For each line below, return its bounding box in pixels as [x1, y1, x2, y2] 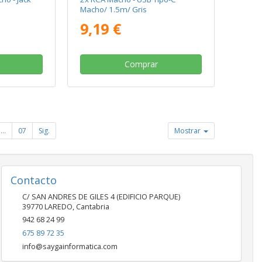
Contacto [10, 173, 57, 188]
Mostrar [174, 126, 203, 136]
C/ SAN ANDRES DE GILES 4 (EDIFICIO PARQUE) [22, 192, 180, 202]
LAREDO [44, 202, 73, 212]
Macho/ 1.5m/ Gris [80, 4, 147, 15]
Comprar [124, 58, 158, 70]
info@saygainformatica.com [22, 242, 118, 252]
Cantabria [75, 202, 109, 212]
